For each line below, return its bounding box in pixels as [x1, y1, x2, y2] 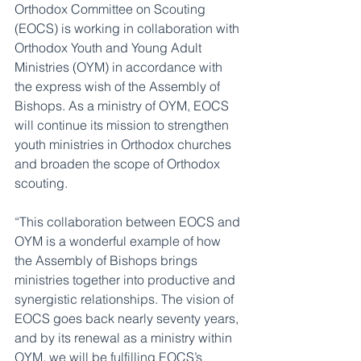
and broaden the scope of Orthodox [15, 156, 223, 172]
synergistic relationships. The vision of [15, 291, 237, 307]
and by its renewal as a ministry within [15, 330, 235, 346]
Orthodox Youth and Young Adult [15, 39, 205, 56]
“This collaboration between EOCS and [15, 214, 243, 230]
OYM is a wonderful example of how [15, 233, 224, 249]
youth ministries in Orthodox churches [15, 136, 234, 152]
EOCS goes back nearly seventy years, [15, 310, 242, 326]
